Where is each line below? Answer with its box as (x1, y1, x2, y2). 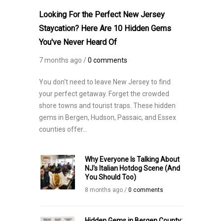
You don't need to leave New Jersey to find (39, 77, 171, 86)
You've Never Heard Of (39, 37, 117, 47)
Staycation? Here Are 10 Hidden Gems (39, 23, 171, 33)
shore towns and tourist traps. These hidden (39, 101, 176, 110)
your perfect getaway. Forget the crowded (39, 89, 169, 98)
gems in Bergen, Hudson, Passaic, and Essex (39, 113, 176, 121)
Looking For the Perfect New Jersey (39, 9, 165, 19)
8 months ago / (84, 186, 128, 193)
